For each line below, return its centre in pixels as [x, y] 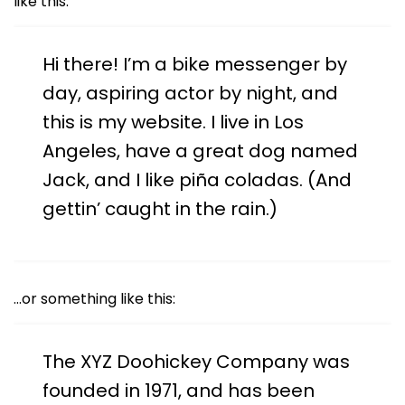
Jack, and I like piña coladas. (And [197, 180]
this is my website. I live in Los [173, 122]
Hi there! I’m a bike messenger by [195, 65]
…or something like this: [94, 299]
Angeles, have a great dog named [200, 151]
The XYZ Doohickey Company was [196, 362]
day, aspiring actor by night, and [190, 94]
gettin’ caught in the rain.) [160, 209]
